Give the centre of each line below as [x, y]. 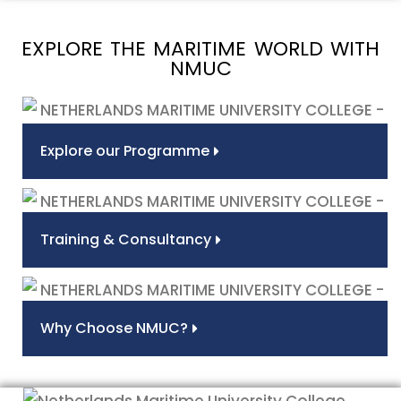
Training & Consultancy [126, 239]
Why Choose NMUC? [114, 328]
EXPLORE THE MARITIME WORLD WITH [200, 49]
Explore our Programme [125, 151]
